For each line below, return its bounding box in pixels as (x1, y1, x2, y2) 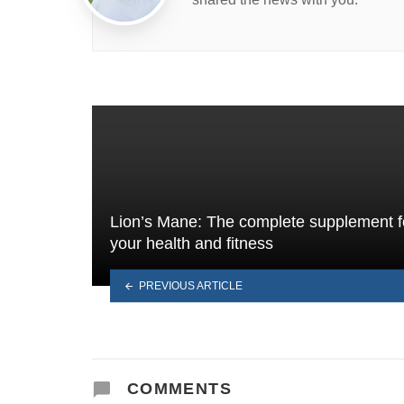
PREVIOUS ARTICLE (138, 279, 243, 292)
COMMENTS (121, 379, 233, 398)
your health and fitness (110, 234, 273, 252)
